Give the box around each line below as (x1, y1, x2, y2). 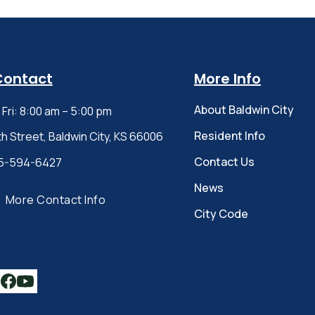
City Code (193, 206, 248, 221)
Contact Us (193, 154, 255, 169)
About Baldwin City (193, 102, 294, 117)
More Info (193, 69, 261, 89)
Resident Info (193, 128, 265, 143)
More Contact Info (5, 192, 106, 207)
